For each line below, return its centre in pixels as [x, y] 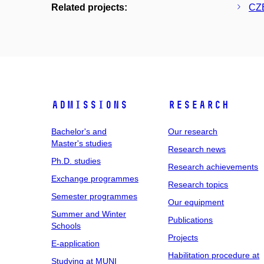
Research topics [198, 184]
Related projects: [89, 7]
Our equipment [196, 202]
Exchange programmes [95, 179]
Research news [197, 149]
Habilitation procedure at [214, 255]
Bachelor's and [79, 131]
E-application [75, 243]
